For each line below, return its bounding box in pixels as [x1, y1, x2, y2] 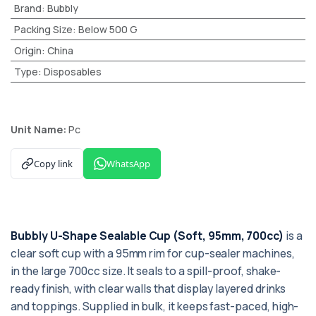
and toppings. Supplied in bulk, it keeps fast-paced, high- [11, 298, 299, 314]
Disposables [43, 65, 102, 78]
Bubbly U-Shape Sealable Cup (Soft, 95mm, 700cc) [11, 228, 284, 243]
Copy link [34, 157, 73, 170]
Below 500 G [78, 23, 138, 36]
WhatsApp [107, 157, 150, 170]
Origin [13, 44, 42, 57]
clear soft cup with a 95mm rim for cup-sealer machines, [11, 245, 295, 261]
